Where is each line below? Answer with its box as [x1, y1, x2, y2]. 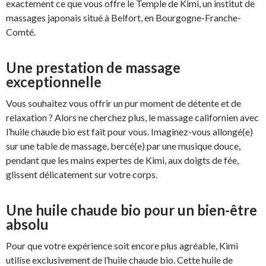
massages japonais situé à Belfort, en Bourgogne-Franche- [6, 12, 241, 23]
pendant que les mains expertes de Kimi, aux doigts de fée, [6, 154, 239, 166]
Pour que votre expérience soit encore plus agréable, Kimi [6, 240, 238, 251]
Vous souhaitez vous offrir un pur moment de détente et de [6, 97, 241, 109]
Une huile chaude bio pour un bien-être [6, 201, 257, 218]
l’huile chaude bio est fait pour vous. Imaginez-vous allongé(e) [6, 126, 253, 137]
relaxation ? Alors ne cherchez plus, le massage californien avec [6, 112, 259, 123]
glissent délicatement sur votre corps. [6, 169, 157, 180]
